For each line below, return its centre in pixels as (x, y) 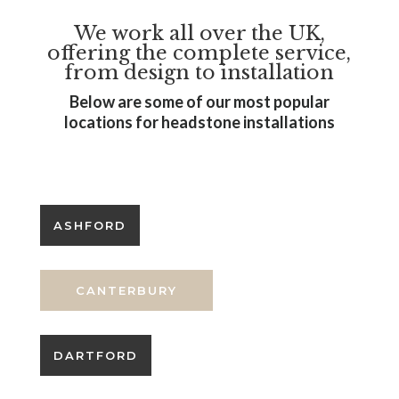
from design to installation (199, 73)
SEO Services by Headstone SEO (199, 138)
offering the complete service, (199, 53)
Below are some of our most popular (199, 102)
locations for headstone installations (199, 122)
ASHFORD (90, 225)
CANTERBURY (126, 290)
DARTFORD (95, 355)
